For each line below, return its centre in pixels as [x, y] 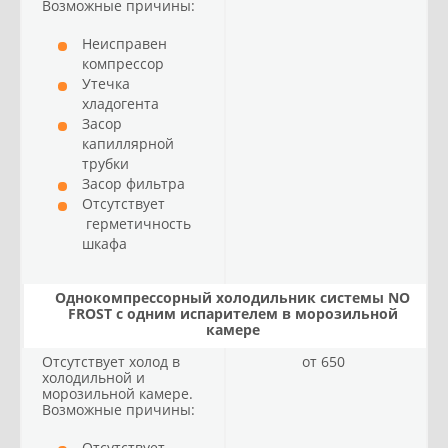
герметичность [136, 223]
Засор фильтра [133, 183]
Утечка [106, 83]
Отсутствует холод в [111, 361]
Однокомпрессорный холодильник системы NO [232, 297]
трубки [105, 163]
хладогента [120, 103]
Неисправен [124, 43]
